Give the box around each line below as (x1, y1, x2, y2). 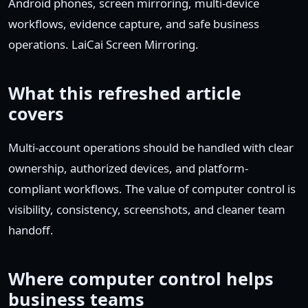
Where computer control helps (8, 267, 274, 290)
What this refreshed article (8, 81, 241, 104)
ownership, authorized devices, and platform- (8, 160, 248, 176)
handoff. (8, 222, 54, 238)
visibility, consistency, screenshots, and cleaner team (8, 201, 285, 217)
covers (8, 102, 64, 125)
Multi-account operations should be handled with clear (8, 140, 294, 155)
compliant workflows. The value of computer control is (8, 181, 296, 197)
